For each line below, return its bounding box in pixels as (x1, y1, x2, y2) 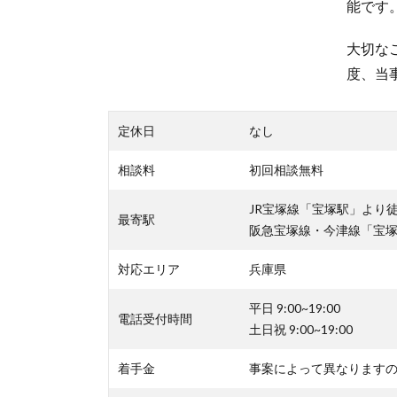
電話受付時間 (118, 310, 192, 326)
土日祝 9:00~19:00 (249, 321, 353, 337)
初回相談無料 (249, 161, 323, 177)
